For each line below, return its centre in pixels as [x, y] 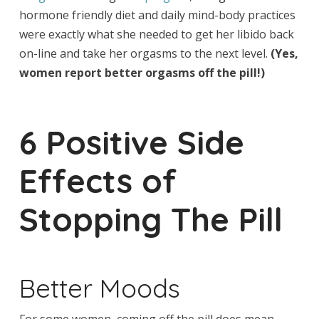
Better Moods [99, 287]
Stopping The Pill [151, 219]
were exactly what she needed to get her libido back [156, 34]
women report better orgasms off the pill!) [142, 72]
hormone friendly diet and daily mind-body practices [157, 15]
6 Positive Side [131, 142]
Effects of [98, 180]
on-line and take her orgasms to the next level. [145, 53]
